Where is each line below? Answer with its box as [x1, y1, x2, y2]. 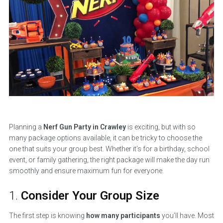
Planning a [8, 122, 43, 131]
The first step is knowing [8, 211, 86, 220]
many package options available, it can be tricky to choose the [8, 133, 202, 142]
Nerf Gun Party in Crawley [43, 122, 126, 131]
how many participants [86, 211, 160, 220]
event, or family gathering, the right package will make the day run [8, 155, 210, 164]
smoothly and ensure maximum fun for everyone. [8, 166, 164, 175]
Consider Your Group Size [20, 188, 159, 203]
